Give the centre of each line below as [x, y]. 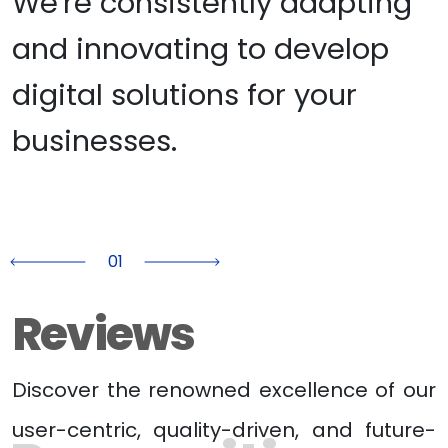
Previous [79, 272]
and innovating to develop [200, 49]
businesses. [94, 141]
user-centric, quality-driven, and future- [224, 430]
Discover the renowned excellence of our [224, 390]
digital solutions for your [184, 95]
